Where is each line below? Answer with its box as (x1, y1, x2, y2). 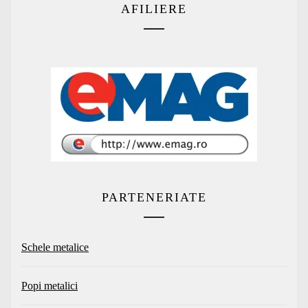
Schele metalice (21, 241, 89, 254)
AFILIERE (121, 2, 187, 16)
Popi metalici (21, 280, 78, 292)
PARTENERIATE (101, 190, 207, 205)
